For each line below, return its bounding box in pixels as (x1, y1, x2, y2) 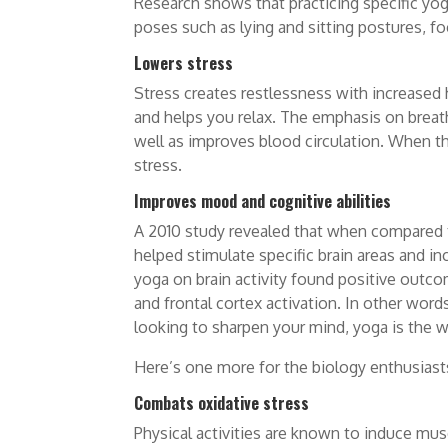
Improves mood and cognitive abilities (134, 189, 392, 214)
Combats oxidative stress (134, 391, 310, 416)
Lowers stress (134, 51, 234, 76)
